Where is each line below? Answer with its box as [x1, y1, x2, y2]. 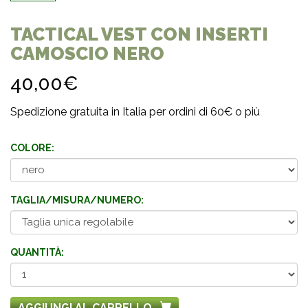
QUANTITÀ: [10, 246, 64, 258]
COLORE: [10, 142, 54, 153]
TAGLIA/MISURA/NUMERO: [10, 194, 144, 206]
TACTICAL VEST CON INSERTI [10, 23, 268, 45]
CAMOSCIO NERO [10, 43, 164, 64]
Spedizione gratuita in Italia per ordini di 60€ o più [10, 104, 260, 118]
